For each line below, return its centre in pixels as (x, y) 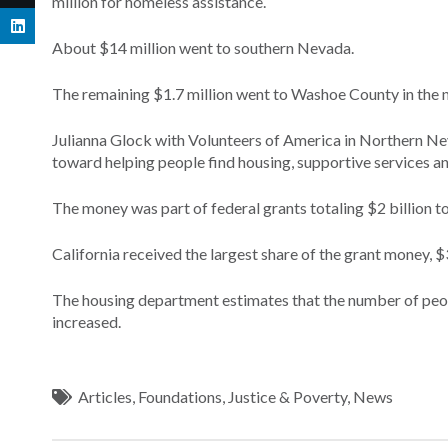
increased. (86, 321)
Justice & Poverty (288, 396)
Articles (105, 396)
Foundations (180, 396)
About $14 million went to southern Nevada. (203, 47)
